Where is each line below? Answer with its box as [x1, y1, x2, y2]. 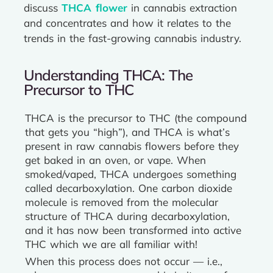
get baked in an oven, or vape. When [25, 154, 206, 166]
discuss [24, 1, 62, 14]
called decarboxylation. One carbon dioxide [25, 182, 232, 194]
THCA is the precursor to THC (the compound [25, 112, 247, 124]
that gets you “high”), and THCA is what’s [25, 126, 230, 138]
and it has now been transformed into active [25, 224, 241, 236]
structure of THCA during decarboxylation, [25, 210, 230, 222]
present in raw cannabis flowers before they [25, 140, 239, 152]
